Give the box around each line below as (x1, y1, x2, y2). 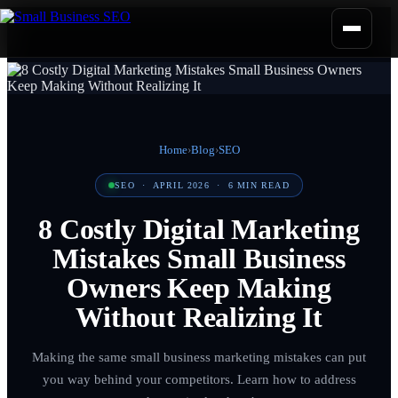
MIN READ (234, 180, 290, 190)
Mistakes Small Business (52, 243, 346, 275)
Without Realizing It (76, 301, 322, 333)
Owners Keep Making (67, 272, 331, 304)
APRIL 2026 (152, 180, 210, 190)
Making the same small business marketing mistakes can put (32, 350, 366, 364)
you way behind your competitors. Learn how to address (42, 372, 356, 386)
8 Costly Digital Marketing (38, 213, 360, 245)
